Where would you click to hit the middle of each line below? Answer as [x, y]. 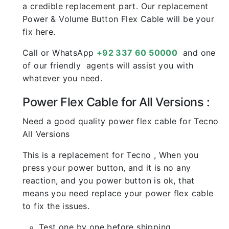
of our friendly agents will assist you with [108, 65]
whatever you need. [63, 78]
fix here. [39, 32]
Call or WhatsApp [60, 53]
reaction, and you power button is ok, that [109, 180]
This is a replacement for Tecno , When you [111, 155]
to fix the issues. [56, 206]
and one [197, 53]
